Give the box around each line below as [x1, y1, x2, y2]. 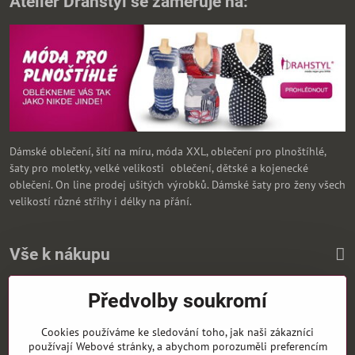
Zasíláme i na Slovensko [10, 295, 126, 309]
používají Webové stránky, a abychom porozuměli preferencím [28, 339, 327, 353]
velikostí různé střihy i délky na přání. [10, 194, 192, 208]
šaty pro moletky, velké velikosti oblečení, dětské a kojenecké [10, 161, 308, 175]
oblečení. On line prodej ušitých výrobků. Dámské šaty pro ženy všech [10, 177, 345, 192]
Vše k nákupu [10, 245, 110, 264]
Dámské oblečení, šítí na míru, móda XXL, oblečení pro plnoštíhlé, [10, 144, 326, 158]
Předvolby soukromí [88, 289, 267, 312]
